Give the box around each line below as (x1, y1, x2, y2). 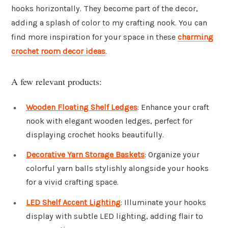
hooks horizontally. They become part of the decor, (11, 4, 198, 14)
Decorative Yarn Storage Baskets (26, 150, 145, 160)
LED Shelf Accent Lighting (26, 197, 121, 208)
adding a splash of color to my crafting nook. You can (11, 18, 207, 28)
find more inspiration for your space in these (11, 32, 178, 42)
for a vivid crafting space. (26, 177, 119, 187)
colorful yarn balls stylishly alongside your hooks (26, 163, 209, 174)
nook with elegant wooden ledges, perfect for (26, 116, 192, 126)
